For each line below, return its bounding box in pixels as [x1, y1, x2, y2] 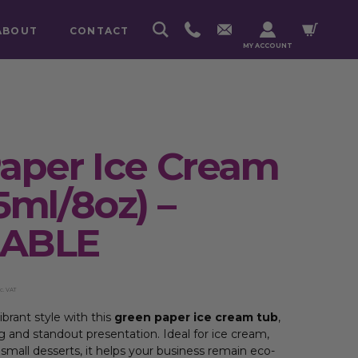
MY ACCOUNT [242, 42, 292, 50]
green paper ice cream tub [114, 310, 278, 324]
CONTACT [69, 25, 129, 37]
